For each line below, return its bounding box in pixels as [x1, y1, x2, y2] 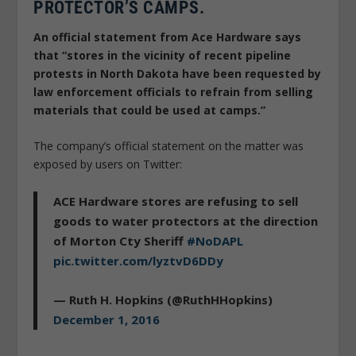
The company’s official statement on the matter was [33, 138, 304, 154]
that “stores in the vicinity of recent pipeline [33, 47, 292, 63]
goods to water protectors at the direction [53, 212, 319, 229]
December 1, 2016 [53, 311, 161, 327]
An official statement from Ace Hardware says [33, 29, 302, 44]
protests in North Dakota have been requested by [33, 65, 322, 81]
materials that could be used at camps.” [33, 102, 266, 118]
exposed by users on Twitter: [33, 157, 183, 172]
